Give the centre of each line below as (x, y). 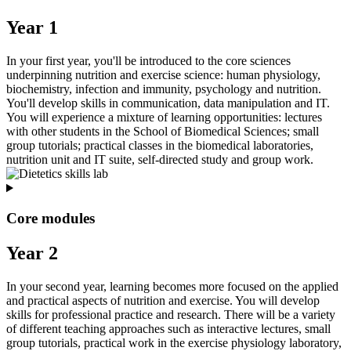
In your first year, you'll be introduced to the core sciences (148, 61)
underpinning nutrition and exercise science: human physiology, (163, 75)
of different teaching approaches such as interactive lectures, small (168, 328)
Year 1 (32, 28)
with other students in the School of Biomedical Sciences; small (163, 132)
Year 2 (32, 253)
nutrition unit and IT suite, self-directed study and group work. (160, 160)
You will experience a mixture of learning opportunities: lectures (164, 118)
